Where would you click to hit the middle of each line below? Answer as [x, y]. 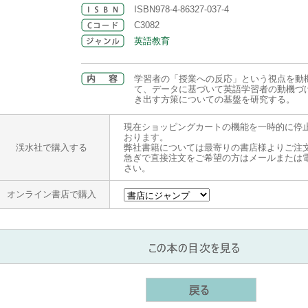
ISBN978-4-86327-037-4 [183, 9]
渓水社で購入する [52, 147]
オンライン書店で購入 [52, 194]
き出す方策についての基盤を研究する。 [214, 99]
